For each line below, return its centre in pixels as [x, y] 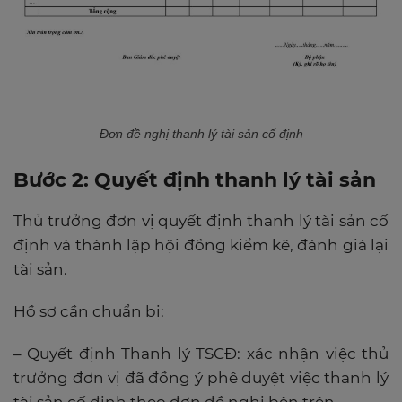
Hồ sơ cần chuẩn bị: [89, 312]
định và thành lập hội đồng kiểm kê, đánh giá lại [201, 245]
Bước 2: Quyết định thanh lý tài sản [195, 180]
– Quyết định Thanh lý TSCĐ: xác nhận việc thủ [201, 354]
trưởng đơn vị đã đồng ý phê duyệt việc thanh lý [201, 378]
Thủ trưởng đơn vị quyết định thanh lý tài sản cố [201, 221]
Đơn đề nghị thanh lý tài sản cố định [201, 134]
